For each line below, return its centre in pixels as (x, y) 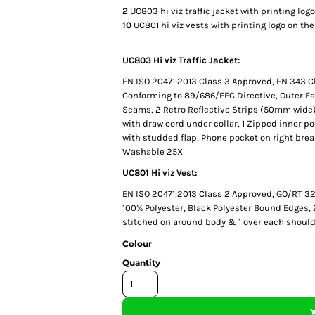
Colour (137, 243)
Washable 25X (153, 151)
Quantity (141, 262)
